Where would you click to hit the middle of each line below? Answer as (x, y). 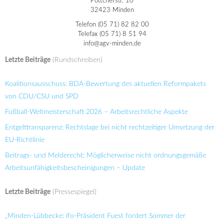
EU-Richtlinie (25, 140)
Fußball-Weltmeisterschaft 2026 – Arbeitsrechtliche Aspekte (96, 112)
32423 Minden (112, 10)
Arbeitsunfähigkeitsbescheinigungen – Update (75, 168)
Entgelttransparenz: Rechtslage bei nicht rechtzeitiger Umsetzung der (110, 127)
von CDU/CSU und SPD (42, 96)
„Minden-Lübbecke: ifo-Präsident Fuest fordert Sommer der (95, 216)
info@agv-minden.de (112, 44)
